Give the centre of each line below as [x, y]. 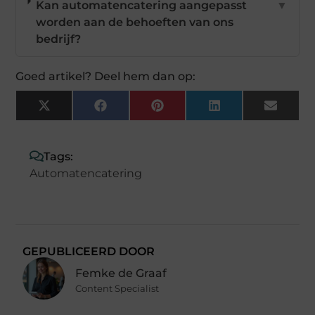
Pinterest [190, 110]
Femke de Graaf [121, 274]
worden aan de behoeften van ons [135, 22]
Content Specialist [117, 289]
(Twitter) [75, 122]
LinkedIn [245, 110]
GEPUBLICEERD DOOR [89, 251]
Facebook [134, 110]
